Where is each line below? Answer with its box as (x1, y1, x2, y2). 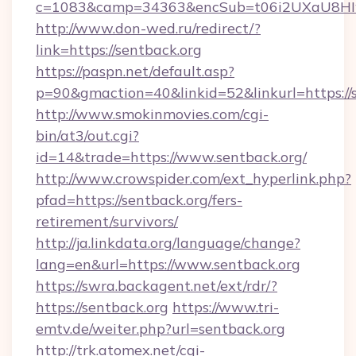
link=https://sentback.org (36, 41, 202, 59)
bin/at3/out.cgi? (36, 126, 139, 145)
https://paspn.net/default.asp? (36, 62, 234, 80)
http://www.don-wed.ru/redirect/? (36, 19, 261, 37)
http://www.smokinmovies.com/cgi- (36, 105, 269, 123)
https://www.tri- (172, 298, 279, 316)
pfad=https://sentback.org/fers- (36, 191, 242, 209)
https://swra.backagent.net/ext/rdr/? (36, 277, 277, 295)
